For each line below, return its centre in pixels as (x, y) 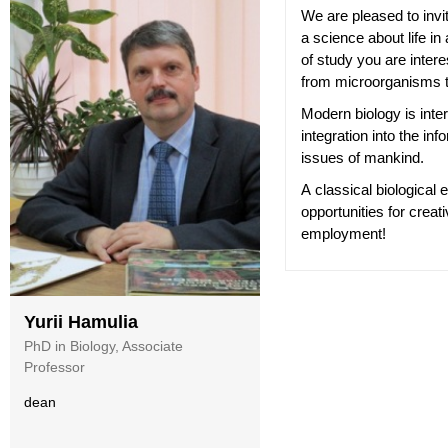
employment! (343, 233)
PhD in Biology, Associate (103, 345)
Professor (54, 366)
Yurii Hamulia (81, 321)
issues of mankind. (362, 157)
